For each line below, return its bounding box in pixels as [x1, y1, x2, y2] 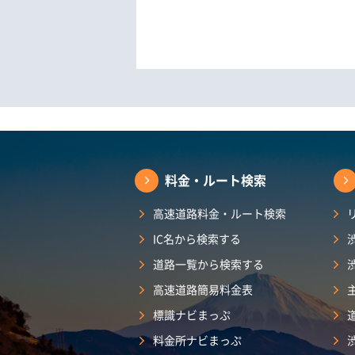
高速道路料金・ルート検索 [153, 205, 286, 222]
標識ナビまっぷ [153, 307, 231, 323]
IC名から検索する [153, 231, 241, 247]
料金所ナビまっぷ [153, 332, 242, 349]
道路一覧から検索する [153, 256, 264, 273]
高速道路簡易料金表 [153, 281, 253, 298]
